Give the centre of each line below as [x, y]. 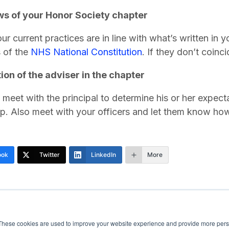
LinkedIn [103, 155]
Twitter [49, 155]
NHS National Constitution [86, 52]
